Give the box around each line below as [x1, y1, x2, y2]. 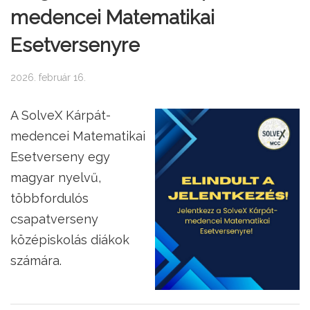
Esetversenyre [10, 34, 140, 57]
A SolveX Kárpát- [10, 108, 111, 123]
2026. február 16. [10, 72, 86, 84]
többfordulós [10, 191, 89, 206]
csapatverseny [10, 212, 98, 227]
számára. [10, 253, 62, 268]
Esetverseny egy [10, 149, 110, 165]
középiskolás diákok [10, 232, 129, 248]
